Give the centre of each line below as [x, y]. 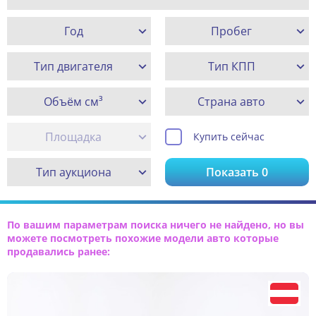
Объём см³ [73, 102]
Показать [234, 172]
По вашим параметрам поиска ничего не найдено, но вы [156, 225]
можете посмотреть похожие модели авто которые [143, 238]
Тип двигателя [73, 67]
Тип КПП [231, 67]
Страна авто [231, 102]
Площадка [73, 137]
